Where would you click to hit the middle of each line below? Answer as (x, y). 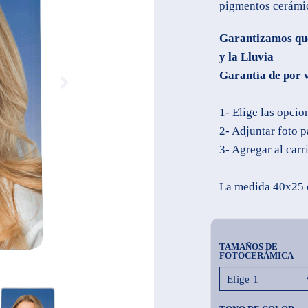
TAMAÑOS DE (249, 246)
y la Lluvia (246, 56)
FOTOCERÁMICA (256, 255)
